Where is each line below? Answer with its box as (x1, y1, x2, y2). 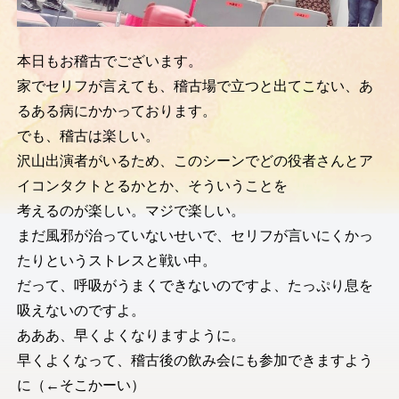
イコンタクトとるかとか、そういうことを (16, 178, 288, 194)
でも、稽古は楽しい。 (16, 128, 159, 144)
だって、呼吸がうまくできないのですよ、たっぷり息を (16, 278, 373, 294)
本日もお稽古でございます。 (16, 53, 202, 69)
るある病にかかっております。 (16, 103, 216, 119)
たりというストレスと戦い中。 (16, 253, 216, 269)
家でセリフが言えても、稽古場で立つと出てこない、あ (16, 78, 373, 94)
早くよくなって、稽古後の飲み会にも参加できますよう (16, 353, 373, 369)
